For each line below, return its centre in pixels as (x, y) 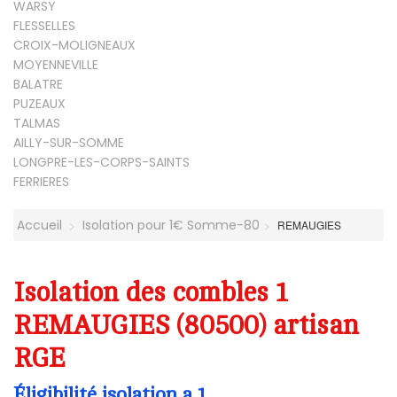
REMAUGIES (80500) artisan (186, 325)
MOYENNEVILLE (56, 64)
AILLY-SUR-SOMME (69, 142)
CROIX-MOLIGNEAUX (74, 45)
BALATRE (38, 84)
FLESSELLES (44, 25)
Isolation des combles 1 (150, 292)
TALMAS (37, 123)
